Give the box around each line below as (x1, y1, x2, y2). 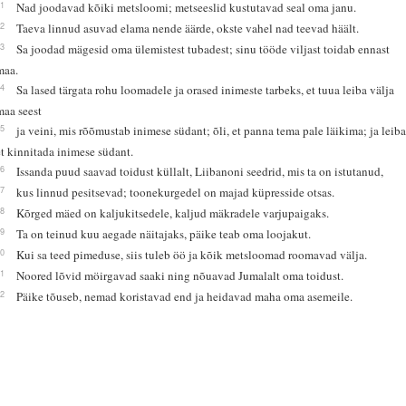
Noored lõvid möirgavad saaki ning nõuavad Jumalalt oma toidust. (16, 266, 344, 284)
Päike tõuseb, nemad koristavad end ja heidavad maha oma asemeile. (16, 287, 353, 304)
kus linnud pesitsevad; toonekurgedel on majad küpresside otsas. (16, 183, 335, 200)
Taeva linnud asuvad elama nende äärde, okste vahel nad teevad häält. (16, 19, 360, 36)
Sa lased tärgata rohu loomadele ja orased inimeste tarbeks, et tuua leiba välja (16, 81, 395, 98)
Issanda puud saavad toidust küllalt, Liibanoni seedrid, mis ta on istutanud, (16, 162, 384, 179)
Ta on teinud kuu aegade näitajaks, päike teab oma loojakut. (16, 225, 312, 242)
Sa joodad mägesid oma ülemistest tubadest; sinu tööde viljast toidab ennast (16, 40, 391, 57)
